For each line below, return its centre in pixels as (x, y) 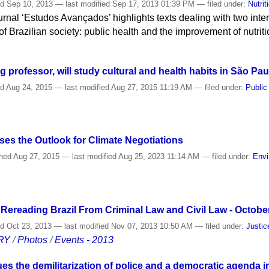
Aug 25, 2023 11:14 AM (159, 157)
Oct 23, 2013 (29, 226)
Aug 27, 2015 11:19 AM (152, 87)
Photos (33, 240)
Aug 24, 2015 (30, 87)
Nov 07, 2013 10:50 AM (152, 226)
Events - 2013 (84, 240)
